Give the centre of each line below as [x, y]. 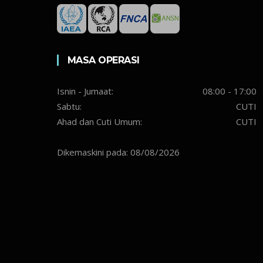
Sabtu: [69, 106]
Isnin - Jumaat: [85, 91]
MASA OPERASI [103, 60]
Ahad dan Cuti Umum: [99, 121]
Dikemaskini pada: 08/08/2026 [118, 152]
